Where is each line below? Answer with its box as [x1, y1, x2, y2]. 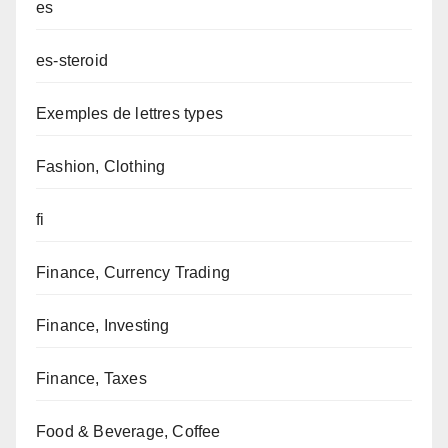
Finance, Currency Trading [36, 264, 230, 282]
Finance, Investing [36, 317, 170, 335]
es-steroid [36, 52, 108, 70]
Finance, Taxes [36, 370, 147, 388]
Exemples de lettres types [36, 105, 223, 123]
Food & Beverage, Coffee [36, 423, 221, 441]
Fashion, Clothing [36, 158, 166, 176]
